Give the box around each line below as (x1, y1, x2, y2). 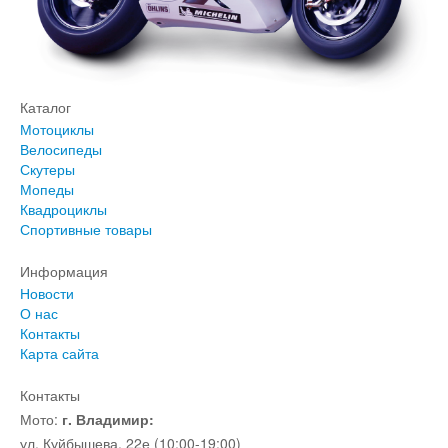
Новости (20, 282, 74, 303)
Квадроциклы (20, 198, 107, 219)
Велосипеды (20, 138, 102, 159)
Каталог (20, 96, 71, 117)
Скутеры (20, 158, 75, 179)
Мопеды (20, 178, 74, 199)
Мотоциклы (20, 118, 94, 139)
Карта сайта (20, 342, 99, 363)
